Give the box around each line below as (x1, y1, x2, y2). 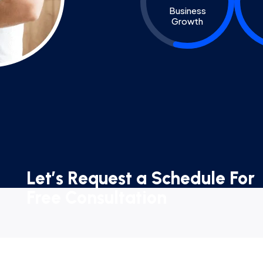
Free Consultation (26, 186, 167, 208)
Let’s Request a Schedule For (26, 167, 255, 189)
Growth (171, 15, 203, 26)
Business (168, 4, 206, 16)
